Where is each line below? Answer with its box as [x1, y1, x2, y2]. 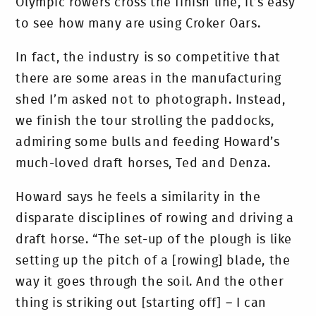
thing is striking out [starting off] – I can [16, 297, 267, 310]
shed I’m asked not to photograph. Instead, [16, 94, 286, 107]
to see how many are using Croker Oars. [16, 18, 261, 31]
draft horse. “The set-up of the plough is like [16, 233, 293, 247]
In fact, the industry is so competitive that [16, 51, 281, 65]
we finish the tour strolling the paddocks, [16, 115, 274, 128]
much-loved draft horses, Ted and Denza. [16, 157, 271, 171]
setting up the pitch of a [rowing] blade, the [16, 255, 291, 268]
